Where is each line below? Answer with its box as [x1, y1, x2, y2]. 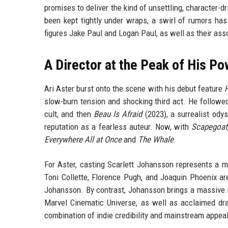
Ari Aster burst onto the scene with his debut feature [44, 83, 224, 94]
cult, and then [44, 109, 94, 120]
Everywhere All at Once [44, 134, 122, 145]
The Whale [138, 134, 174, 145]
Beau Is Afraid [93, 109, 142, 120]
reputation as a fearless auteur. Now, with [44, 122, 192, 132]
